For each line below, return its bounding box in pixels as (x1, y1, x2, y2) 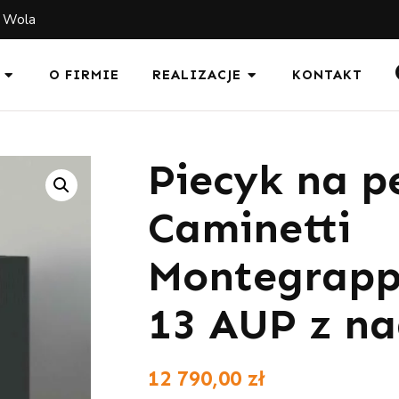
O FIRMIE (48, 67, 119, 83)
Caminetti (147, 202, 351, 254)
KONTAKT (291, 67, 362, 83)
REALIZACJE (151, 67, 241, 83)
